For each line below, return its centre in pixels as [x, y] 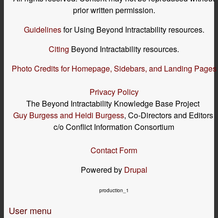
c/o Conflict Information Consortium [114, 127]
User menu [30, 210]
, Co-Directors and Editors [169, 115]
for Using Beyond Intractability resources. [133, 29]
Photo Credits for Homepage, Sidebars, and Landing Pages [114, 68]
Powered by [102, 169]
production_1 [114, 190]
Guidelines [42, 29]
